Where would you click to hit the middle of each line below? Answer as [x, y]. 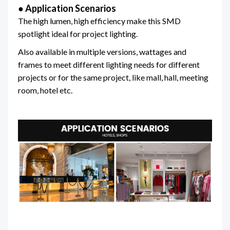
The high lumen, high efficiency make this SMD [99, 21]
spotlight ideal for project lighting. [78, 34]
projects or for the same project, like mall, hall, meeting [113, 78]
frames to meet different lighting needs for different [109, 65]
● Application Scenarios [67, 8]
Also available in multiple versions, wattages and [102, 52]
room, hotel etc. [45, 90]
